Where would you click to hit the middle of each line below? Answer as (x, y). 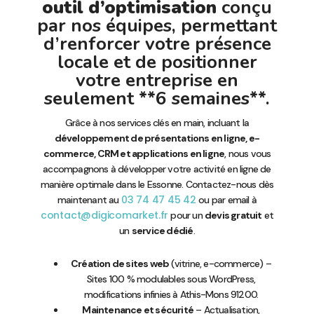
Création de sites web (120, 263)
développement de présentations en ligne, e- (157, 138)
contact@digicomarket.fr (104, 216)
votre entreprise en (157, 81)
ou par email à (226, 200)
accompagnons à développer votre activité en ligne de (157, 169)
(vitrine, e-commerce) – (220, 263)
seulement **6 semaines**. (157, 99)
